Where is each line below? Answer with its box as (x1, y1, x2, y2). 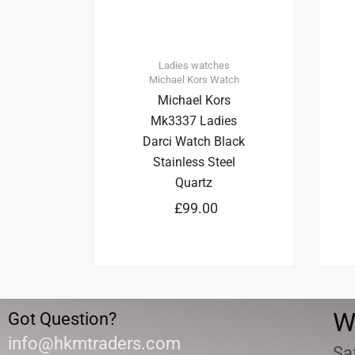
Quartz (175, 175, 212, 191)
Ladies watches (158, 59, 230, 72)
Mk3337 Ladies (151, 113, 237, 129)
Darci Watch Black (143, 134, 245, 150)
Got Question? (8, 309, 116, 330)
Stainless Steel (152, 155, 235, 170)
